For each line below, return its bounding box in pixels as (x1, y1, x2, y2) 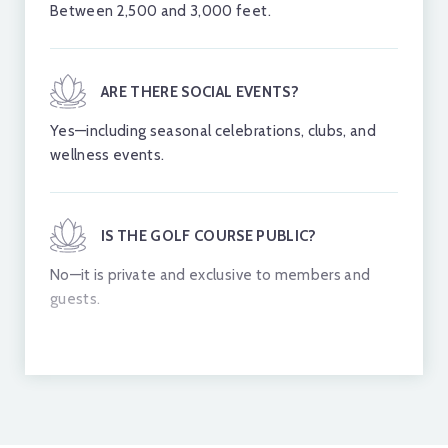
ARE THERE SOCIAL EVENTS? (101, 82, 300, 101)
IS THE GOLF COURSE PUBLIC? (101, 226, 317, 245)
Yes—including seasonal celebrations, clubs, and (50, 121, 376, 140)
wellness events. (50, 145, 165, 164)
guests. (50, 289, 101, 308)
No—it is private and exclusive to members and (50, 265, 371, 284)
